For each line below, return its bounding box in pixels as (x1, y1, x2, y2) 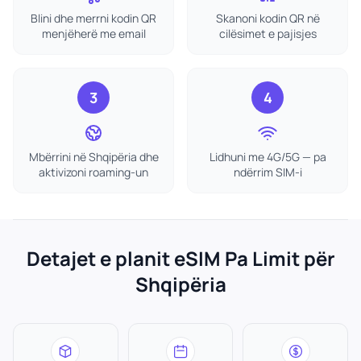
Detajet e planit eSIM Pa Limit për (26, 245, 335, 272)
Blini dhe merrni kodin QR (31, 10, 156, 26)
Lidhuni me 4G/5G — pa (209, 149, 326, 164)
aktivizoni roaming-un (39, 164, 148, 180)
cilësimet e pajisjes (218, 26, 317, 41)
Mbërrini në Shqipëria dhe (28, 149, 159, 164)
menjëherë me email (41, 26, 146, 41)
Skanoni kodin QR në (215, 10, 320, 26)
